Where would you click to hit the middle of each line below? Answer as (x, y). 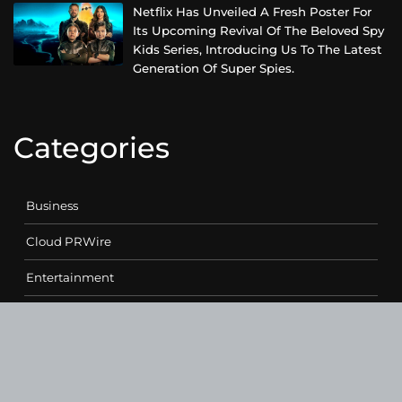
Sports (44, 385)
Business (52, 205)
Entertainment (70, 277)
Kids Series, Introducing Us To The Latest (258, 50)
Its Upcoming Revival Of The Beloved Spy (259, 31)
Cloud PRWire (69, 241)
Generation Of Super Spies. (214, 69)
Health (46, 313)
